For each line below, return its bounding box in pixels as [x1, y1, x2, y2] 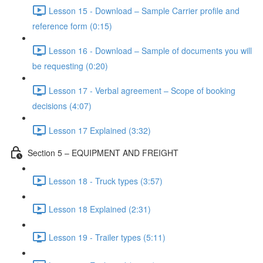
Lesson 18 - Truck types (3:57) [49, 174, 163, 187]
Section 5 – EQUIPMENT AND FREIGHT [28, 146, 178, 159]
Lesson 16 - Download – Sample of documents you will [49, 44, 252, 56]
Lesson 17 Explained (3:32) [49, 124, 151, 136]
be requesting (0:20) [32, 60, 108, 72]
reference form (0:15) [32, 20, 112, 32]
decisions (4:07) [32, 100, 92, 112]
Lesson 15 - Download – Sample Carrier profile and [49, 4, 240, 16]
